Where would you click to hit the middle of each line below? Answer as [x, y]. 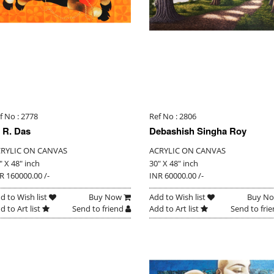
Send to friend [98, 209]
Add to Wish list [178, 197]
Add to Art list [175, 209]
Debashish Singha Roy [198, 131]
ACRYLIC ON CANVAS [187, 151]
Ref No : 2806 [172, 117]
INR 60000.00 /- [176, 176]
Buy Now [106, 197]
